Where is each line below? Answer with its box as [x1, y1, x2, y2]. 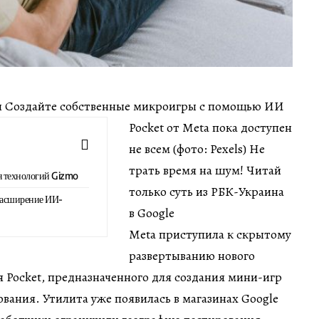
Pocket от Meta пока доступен [129, 118, 292, 136]
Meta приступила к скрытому [129, 225, 291, 243]
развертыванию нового [129, 246, 255, 264]
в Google [129, 204, 174, 221]
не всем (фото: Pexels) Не [129, 140, 265, 157]
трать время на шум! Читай [129, 161, 281, 179]
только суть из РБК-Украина [129, 182, 284, 200]
